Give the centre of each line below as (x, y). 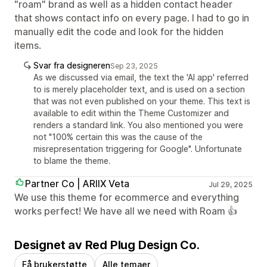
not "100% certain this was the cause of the (118, 136)
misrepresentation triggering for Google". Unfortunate (138, 148)
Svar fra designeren (72, 65)
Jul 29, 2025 (230, 184)
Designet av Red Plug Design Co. (107, 245)
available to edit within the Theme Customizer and (131, 113)
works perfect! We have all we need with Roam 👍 (126, 211)
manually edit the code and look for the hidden (119, 31)
